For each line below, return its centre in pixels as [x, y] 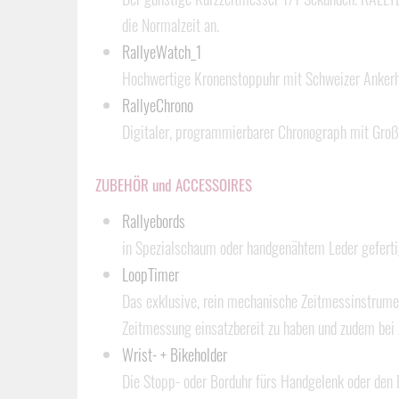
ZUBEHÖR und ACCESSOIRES [174, 185]
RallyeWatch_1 [162, 52]
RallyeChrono [158, 105]
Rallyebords [154, 221]
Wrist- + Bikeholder [175, 354]
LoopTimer [151, 274]
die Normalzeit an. [171, 25]
